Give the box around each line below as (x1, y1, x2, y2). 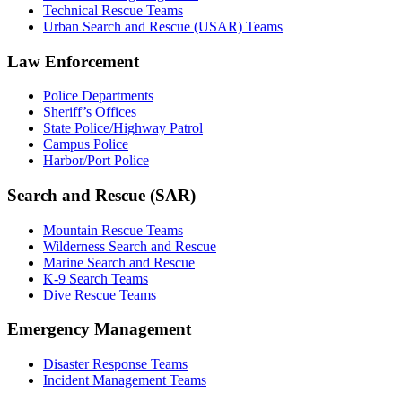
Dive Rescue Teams (43, 286, 156, 302)
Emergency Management (7, 319, 191, 339)
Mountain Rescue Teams (43, 222, 183, 238)
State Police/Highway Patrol (43, 120, 203, 136)
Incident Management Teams (43, 372, 206, 389)
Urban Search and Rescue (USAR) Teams (43, 18, 283, 34)
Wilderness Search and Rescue (43, 238, 216, 254)
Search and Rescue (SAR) (7, 185, 196, 205)
